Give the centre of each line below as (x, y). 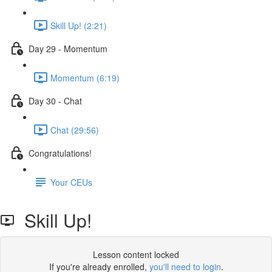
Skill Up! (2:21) (79, 25)
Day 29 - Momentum (68, 48)
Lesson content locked (136, 254)
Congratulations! (60, 153)
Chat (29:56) (75, 130)
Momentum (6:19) (85, 77)
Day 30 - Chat (55, 100)
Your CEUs (71, 182)
